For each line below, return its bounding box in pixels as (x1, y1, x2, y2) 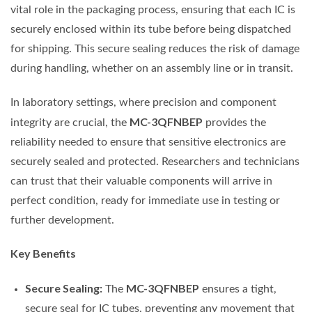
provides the (203, 116, 266, 128)
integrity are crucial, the (10, 116, 130, 128)
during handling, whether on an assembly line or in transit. (10, 62, 293, 74)
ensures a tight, (198, 283, 276, 295)
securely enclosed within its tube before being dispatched (10, 23, 291, 35)
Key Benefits (10, 247, 76, 260)
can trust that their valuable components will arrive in (10, 175, 272, 187)
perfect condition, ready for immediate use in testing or (10, 194, 280, 206)
